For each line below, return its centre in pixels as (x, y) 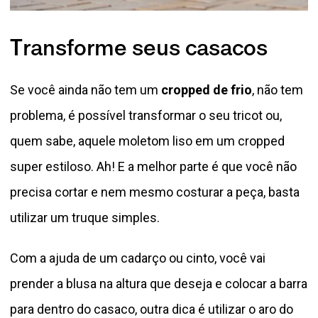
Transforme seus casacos (139, 50)
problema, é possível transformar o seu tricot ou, (146, 116)
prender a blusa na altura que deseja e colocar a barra (159, 284)
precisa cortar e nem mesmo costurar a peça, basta (155, 192)
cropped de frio (205, 90)
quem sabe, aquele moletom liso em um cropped (147, 141)
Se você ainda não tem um (84, 90)
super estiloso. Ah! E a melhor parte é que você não (153, 167)
